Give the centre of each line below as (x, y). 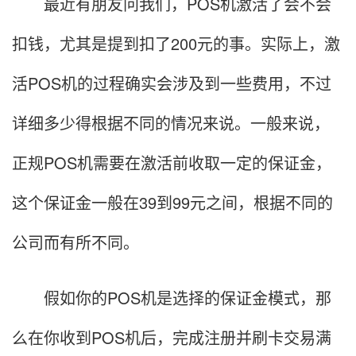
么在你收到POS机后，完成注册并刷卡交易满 (172, 338)
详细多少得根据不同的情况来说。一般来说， (171, 123)
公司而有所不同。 (75, 242)
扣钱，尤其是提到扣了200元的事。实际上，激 (176, 44)
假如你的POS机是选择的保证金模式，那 (172, 298)
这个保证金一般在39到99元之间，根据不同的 (172, 203)
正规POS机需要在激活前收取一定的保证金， (172, 163)
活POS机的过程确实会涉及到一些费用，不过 (172, 83)
